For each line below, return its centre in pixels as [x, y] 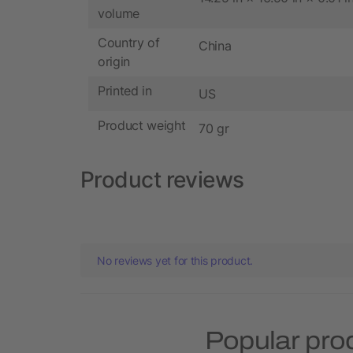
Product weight [142, 126]
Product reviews [162, 179]
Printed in [125, 91]
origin [114, 62]
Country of [129, 43]
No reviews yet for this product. [175, 260]
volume [119, 14]
